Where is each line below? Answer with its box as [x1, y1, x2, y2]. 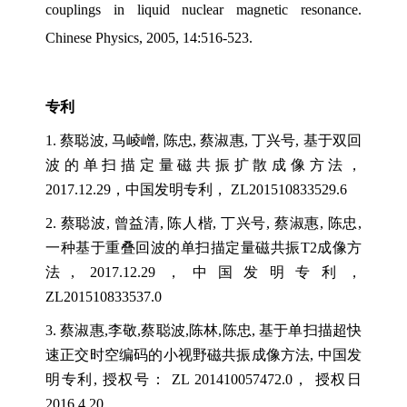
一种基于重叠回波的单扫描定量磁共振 [45, 239, 301, 255]
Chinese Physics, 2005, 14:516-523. [45, 29, 253, 45]
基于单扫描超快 [259, 322, 362, 338]
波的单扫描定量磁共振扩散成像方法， [45, 156, 362, 173]
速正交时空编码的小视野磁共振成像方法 [45, 346, 311, 362]
